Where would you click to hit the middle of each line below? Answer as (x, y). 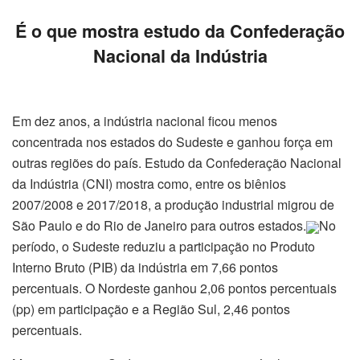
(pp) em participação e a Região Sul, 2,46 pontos (151, 309)
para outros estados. (247, 226)
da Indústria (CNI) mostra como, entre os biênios (149, 184)
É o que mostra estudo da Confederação (180, 31)
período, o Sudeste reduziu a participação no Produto (164, 247)
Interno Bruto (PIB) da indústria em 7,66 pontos (145, 268)
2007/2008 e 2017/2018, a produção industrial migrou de (173, 205)
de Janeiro (155, 226)
